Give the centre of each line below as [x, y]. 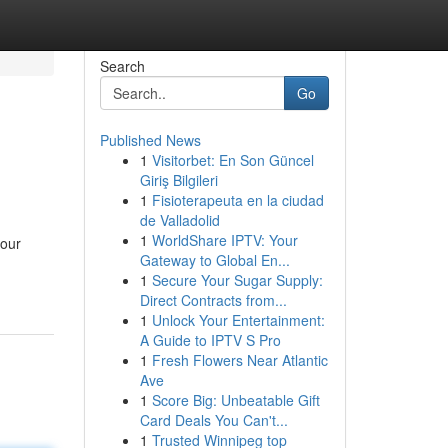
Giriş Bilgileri [178, 180]
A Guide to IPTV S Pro [210, 340]
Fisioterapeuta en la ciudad [237, 200]
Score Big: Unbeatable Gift [235, 400]
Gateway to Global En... [214, 260]
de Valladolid [179, 220]
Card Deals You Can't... [213, 420]
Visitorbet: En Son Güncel [232, 160]
